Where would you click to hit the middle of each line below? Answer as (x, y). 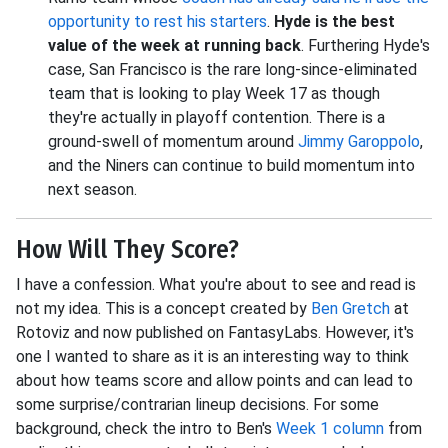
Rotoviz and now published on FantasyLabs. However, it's (215, 332)
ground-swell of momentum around (173, 141)
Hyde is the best (334, 21)
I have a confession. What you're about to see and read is (216, 284)
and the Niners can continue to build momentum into (231, 165)
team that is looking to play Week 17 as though (214, 93)
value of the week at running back (174, 45)
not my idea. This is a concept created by (163, 308)
